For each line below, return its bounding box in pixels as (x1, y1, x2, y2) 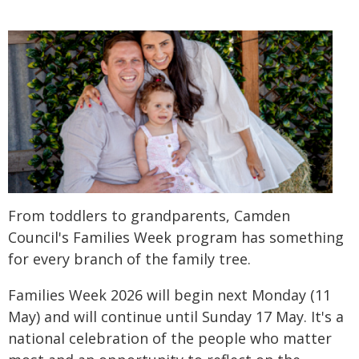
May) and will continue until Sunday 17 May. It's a (8, 306, 344, 326)
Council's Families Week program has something (8, 227, 344, 247)
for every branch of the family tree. (8, 248, 251, 268)
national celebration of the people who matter (8, 328, 332, 348)
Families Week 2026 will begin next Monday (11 (8, 284, 331, 305)
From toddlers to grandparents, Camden (8, 205, 290, 225)
